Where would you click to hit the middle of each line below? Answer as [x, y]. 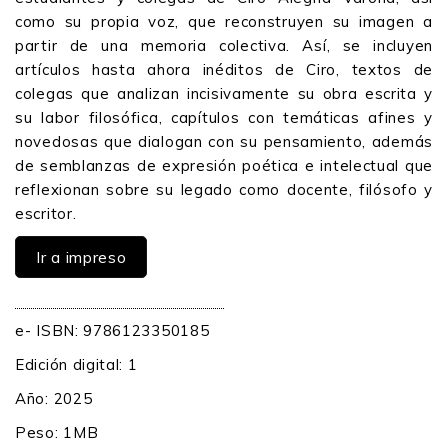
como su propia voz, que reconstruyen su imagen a [224, 22]
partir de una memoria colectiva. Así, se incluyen [224, 46]
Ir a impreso [81, 257]
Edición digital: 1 [76, 365]
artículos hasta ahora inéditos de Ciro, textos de [224, 70]
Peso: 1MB [57, 433]
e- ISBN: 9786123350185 [112, 331]
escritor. [46, 214]
